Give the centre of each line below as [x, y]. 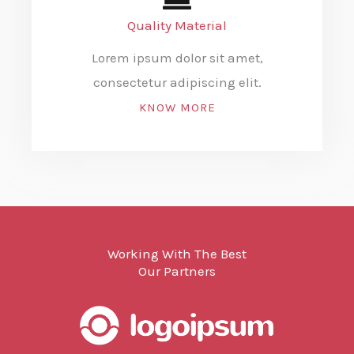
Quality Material [177, 26]
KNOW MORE [177, 108]
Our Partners [177, 271]
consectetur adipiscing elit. [177, 83]
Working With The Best [177, 254]
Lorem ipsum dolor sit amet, [177, 58]
